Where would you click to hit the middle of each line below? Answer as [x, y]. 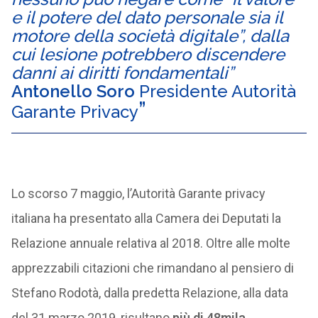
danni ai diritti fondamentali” [122, 73]
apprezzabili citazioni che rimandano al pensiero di [152, 268]
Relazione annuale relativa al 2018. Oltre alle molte [150, 243]
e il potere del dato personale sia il [147, 17]
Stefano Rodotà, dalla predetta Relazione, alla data [149, 293]
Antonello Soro [73, 91]
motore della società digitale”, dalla [150, 36]
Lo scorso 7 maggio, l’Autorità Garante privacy [138, 193]
